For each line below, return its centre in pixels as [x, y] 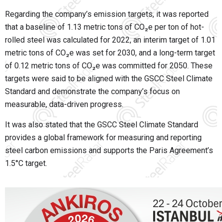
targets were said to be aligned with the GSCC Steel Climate [109, 78]
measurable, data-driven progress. [64, 104]
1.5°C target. [26, 163]
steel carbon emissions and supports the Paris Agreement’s [109, 150]
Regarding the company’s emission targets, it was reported [107, 14]
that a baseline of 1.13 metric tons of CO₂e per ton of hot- [105, 27]
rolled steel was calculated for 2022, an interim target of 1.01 [110, 40]
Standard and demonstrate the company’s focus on [92, 91]
